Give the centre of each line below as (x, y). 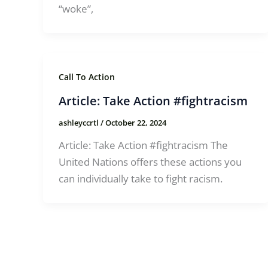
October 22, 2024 (135, 122)
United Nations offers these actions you (150, 162)
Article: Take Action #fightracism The (143, 145)
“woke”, (76, 9)
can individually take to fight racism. (140, 179)
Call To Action (86, 77)
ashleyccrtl (79, 122)
